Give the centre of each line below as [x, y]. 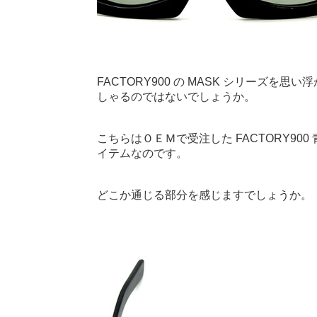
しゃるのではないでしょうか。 [176, 97]
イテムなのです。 [142, 153]
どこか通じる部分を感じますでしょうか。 [204, 195]
